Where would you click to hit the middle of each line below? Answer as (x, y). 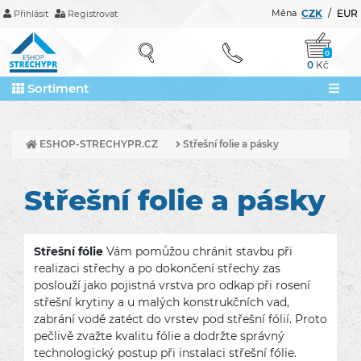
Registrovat (92, 14)
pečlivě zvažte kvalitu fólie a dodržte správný (159, 336)
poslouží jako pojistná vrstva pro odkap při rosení (172, 285)
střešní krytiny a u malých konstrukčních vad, (162, 302)
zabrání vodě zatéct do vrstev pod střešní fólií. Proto (180, 319)
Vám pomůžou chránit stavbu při (198, 251)
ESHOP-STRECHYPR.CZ (97, 144)
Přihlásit (29, 14)
